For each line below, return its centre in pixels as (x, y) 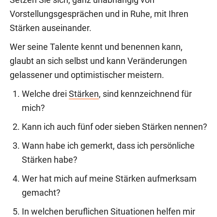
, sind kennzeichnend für (145, 94)
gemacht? (41, 193)
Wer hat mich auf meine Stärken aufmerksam (109, 179)
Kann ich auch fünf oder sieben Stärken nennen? (115, 127)
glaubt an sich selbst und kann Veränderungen (98, 61)
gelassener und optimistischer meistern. (87, 75)
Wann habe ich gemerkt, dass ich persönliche (108, 146)
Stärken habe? (50, 160)
